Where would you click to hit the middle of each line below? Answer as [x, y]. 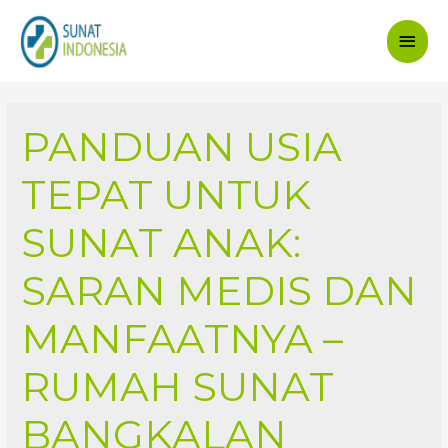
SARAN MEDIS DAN [219, 291]
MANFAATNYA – [182, 339]
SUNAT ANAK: [161, 243]
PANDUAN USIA [182, 147]
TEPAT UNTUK [166, 195]
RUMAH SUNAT [178, 387]
